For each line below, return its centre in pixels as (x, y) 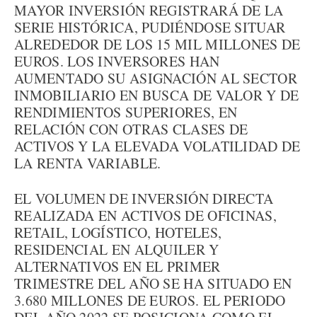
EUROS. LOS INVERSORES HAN (117, 61)
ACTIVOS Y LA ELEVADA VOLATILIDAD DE (157, 146)
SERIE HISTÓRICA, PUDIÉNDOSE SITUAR (150, 27)
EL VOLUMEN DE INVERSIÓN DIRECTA (144, 198)
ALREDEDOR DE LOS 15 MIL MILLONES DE (157, 44)
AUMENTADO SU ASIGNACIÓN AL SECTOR (156, 78)
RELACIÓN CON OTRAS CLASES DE (131, 129)
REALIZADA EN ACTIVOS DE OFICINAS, (145, 215)
